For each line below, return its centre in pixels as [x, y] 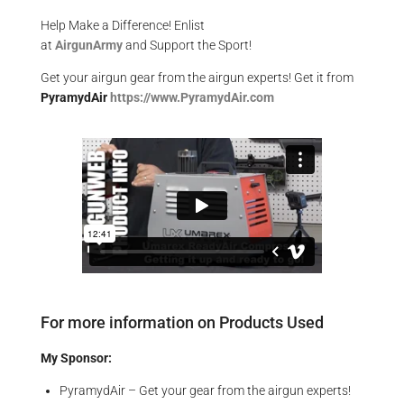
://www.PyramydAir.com [207, 97]
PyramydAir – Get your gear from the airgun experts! [205, 390]
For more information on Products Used [182, 322]
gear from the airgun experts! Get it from [242, 78]
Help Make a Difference [105, 25]
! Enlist [187, 25]
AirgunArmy [89, 45]
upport [177, 45]
